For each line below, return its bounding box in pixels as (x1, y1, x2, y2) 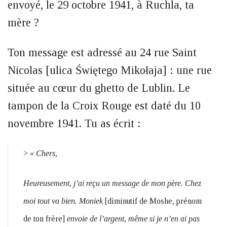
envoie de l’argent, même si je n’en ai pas (65, 214, 200, 223)
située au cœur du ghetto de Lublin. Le (8, 82, 190, 94)
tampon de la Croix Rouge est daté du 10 (8, 99, 201, 112)
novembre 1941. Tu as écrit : (8, 117, 141, 130)
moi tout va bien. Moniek (23, 197, 105, 205)
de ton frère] (23, 214, 65, 223)
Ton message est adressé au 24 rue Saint (8, 46, 197, 59)
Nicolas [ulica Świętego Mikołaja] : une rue (8, 64, 212, 77)
